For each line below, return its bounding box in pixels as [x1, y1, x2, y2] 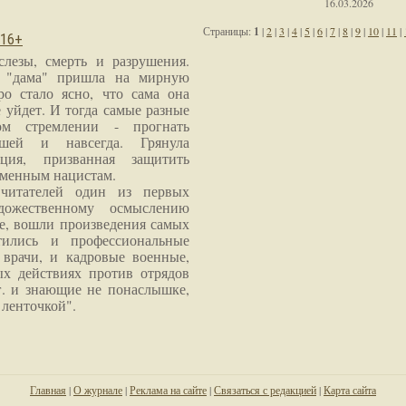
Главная [30, 382, 66, 397]
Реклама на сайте [130, 382, 207, 397]
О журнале [73, 382, 122, 397]
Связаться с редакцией [214, 382, 316, 397]
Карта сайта [324, 382, 376, 397]
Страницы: [203, 24, 254, 38]
